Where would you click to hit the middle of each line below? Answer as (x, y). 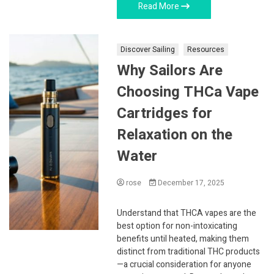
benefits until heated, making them (183, 239)
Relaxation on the (175, 135)
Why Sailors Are (170, 70)
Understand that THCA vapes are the (187, 213)
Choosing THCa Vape (188, 92)
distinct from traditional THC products (189, 251)
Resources (206, 49)
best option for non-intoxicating (177, 226)
